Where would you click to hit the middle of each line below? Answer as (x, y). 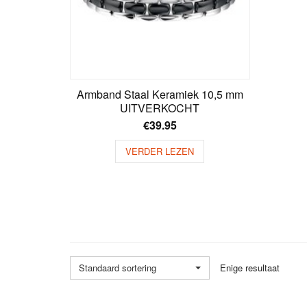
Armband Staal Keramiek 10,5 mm (160, 94)
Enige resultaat (250, 268)
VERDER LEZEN (160, 151)
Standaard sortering (118, 268)
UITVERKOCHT (160, 108)
